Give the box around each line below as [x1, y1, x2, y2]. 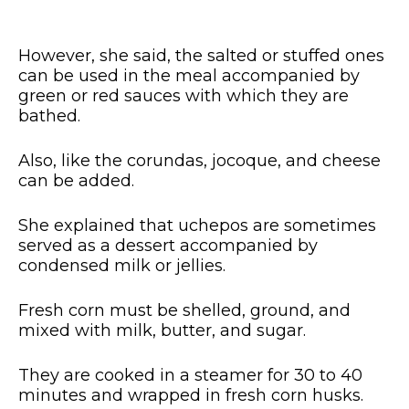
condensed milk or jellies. [18, 255, 225, 276]
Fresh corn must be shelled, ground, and [18, 299, 351, 320]
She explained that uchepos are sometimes [18, 215, 376, 236]
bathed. [18, 105, 80, 126]
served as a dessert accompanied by [18, 235, 318, 256]
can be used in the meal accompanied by [18, 65, 360, 86]
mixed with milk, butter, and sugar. [18, 320, 306, 341]
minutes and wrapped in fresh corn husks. [18, 384, 363, 405]
